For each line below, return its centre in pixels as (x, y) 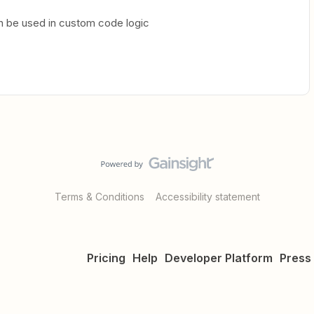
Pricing (106, 258)
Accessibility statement (207, 197)
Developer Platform (219, 258)
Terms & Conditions (99, 197)
